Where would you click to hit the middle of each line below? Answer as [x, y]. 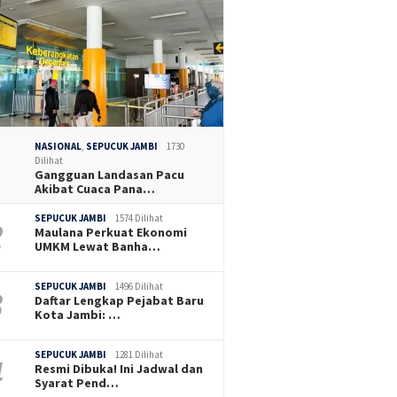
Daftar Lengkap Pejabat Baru [120, 300]
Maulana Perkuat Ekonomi [111, 232]
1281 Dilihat [140, 354]
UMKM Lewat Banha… [98, 246]
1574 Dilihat [140, 218]
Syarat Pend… [77, 382]
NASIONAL [58, 146]
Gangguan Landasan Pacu [110, 174]
